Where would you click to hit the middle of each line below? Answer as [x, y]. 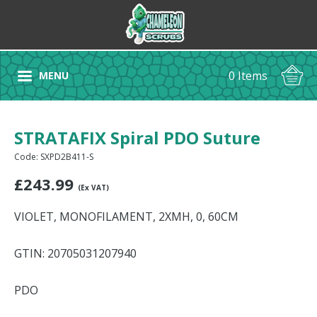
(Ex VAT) [93, 188]
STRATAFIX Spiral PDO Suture [137, 138]
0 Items [248, 76]
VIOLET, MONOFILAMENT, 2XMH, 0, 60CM [126, 217]
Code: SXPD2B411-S [54, 157]
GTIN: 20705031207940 [75, 253]
